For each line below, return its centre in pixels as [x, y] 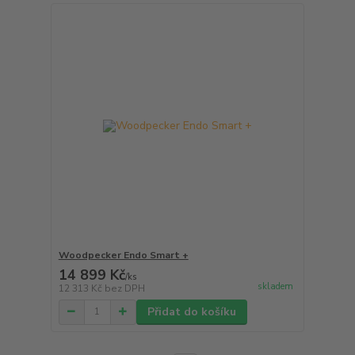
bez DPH [124, 288]
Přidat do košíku [191, 311]
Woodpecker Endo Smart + [123, 255]
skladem [275, 286]
